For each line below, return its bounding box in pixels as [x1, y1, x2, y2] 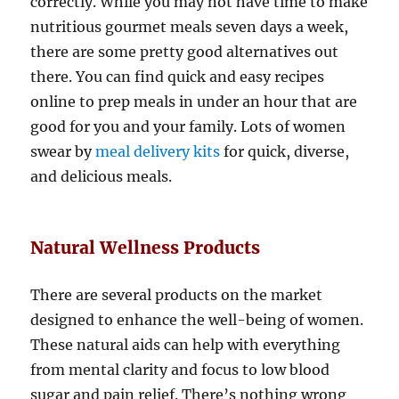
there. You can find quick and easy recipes [30, 68, 325, 86]
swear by [30, 142, 96, 161]
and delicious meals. [30, 167, 173, 186]
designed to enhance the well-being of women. [30, 311, 364, 330]
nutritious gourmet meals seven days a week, [30, 18, 349, 37]
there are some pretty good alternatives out [30, 43, 339, 61]
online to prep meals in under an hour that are [30, 93, 358, 111]
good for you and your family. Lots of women [30, 118, 346, 136]
